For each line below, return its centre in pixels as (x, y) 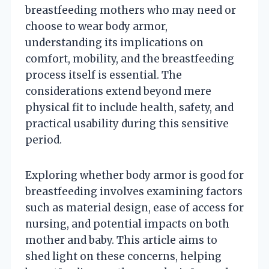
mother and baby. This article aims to (121, 240)
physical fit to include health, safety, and (129, 107)
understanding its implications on (114, 42)
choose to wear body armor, (96, 26)
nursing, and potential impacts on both (127, 224)
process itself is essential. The (104, 75)
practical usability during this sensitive (127, 123)
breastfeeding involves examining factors (134, 191)
